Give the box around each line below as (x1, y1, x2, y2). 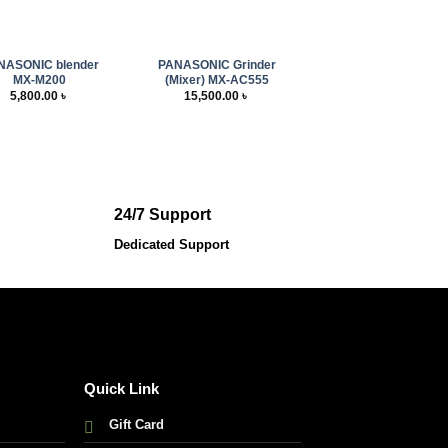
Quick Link (84, 380, 160, 397)
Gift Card (109, 417, 165, 433)
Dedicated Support (113, 236, 229, 252)
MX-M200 (13, 72, 67, 86)
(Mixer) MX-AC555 (165, 72, 270, 86)
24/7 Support (113, 204, 211, 223)
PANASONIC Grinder (158, 57, 277, 71)
